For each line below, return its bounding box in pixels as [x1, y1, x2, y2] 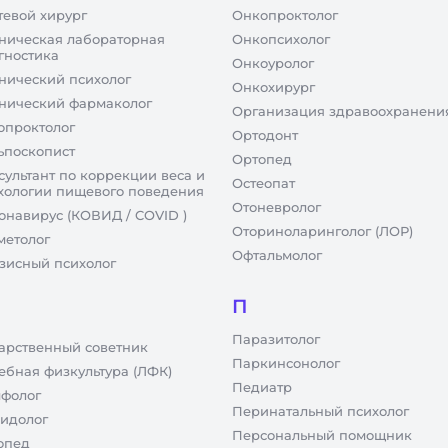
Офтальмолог [232, 247, 322, 263]
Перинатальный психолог [232, 403, 409, 419]
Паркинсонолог [232, 355, 340, 371]
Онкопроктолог [232, 7, 338, 23]
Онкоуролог [232, 55, 314, 71]
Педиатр [232, 379, 292, 395]
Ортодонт [232, 127, 298, 143]
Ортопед [232, 151, 292, 167]
